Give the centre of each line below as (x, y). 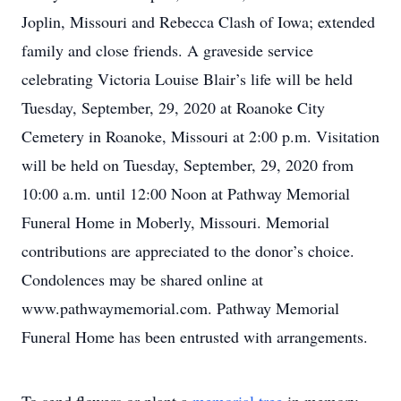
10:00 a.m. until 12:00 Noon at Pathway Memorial (186, 193)
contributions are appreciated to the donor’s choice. (188, 251)
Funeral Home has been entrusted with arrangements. (195, 337)
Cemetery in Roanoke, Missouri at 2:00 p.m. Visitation (200, 136)
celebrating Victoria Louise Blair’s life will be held (187, 79)
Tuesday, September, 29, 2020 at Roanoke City (173, 107)
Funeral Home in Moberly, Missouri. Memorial (175, 222)
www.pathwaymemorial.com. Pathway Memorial (180, 308)
